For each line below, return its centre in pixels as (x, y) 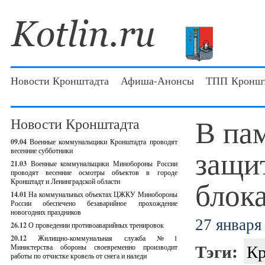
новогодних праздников (46, 212)
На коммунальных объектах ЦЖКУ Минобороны (103, 194)
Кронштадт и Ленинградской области (65, 181)
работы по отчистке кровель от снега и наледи (79, 256)
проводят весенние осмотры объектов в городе (94, 172)
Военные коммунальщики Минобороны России (104, 163)
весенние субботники (42, 150)
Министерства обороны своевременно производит (94, 247)
